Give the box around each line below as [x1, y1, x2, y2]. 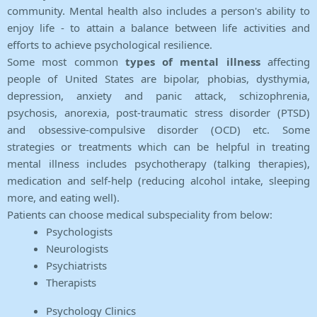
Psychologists [46, 224, 113, 239]
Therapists [46, 275, 96, 290]
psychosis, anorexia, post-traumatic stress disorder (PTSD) [7, 105, 310, 120]
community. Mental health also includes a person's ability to [7, 4, 310, 18]
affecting [260, 54, 311, 69]
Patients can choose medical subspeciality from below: [7, 207, 272, 222]
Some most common [7, 54, 125, 69]
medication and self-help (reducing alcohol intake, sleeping [7, 173, 310, 188]
